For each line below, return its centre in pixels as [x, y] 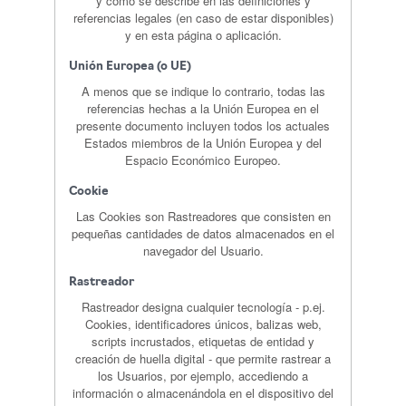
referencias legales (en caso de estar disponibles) [203, 18]
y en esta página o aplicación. [203, 35]
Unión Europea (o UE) [130, 67]
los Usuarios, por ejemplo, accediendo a [203, 376]
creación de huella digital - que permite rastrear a [203, 358]
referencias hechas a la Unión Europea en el [203, 108]
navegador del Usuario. [203, 251]
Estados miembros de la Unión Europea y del [203, 143]
